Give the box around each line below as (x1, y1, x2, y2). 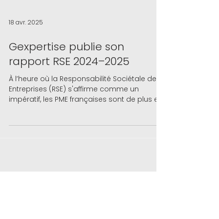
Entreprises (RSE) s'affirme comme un (9, 96, 139, 106)
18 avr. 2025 (9, 30, 43, 38)
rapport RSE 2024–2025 (9, 66, 130, 81)
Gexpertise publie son (9, 51, 124, 66)
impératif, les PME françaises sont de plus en (9, 106, 163, 116)
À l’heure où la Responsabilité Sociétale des (9, 86, 160, 95)
